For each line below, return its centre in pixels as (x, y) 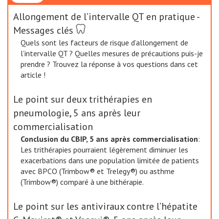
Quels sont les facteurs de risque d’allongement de (104, 43)
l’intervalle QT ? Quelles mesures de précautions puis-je (112, 53)
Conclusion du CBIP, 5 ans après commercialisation (109, 139)
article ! (33, 75)
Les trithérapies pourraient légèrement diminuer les (104, 150)
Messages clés (43, 30)
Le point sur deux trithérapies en (83, 99)
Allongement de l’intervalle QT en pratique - (106, 17)
